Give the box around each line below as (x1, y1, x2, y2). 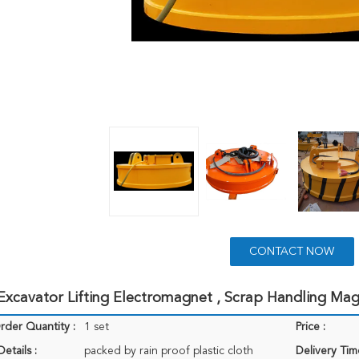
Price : (296, 321, 325, 333)
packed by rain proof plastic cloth (84, 345, 253, 357)
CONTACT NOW (249, 246, 334, 257)
